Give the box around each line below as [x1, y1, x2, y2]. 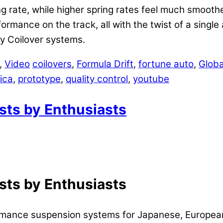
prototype [18, 73, 61, 85]
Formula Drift [77, 58, 133, 70]
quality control [66, 73, 128, 85]
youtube [133, 73, 169, 85]
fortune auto [138, 58, 194, 70]
